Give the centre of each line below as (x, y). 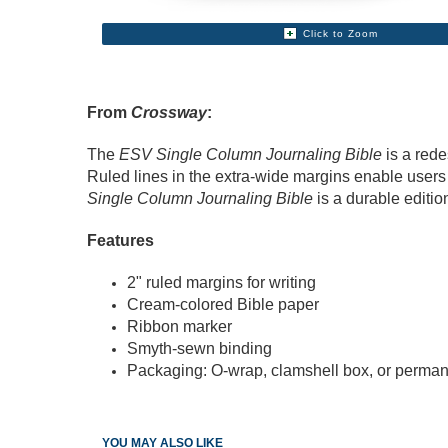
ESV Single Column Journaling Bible (250, 154)
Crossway (169, 112)
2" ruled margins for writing (221, 282)
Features (120, 240)
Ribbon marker (179, 326)
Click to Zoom (341, 33)
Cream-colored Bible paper (223, 304)
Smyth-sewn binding (199, 348)
